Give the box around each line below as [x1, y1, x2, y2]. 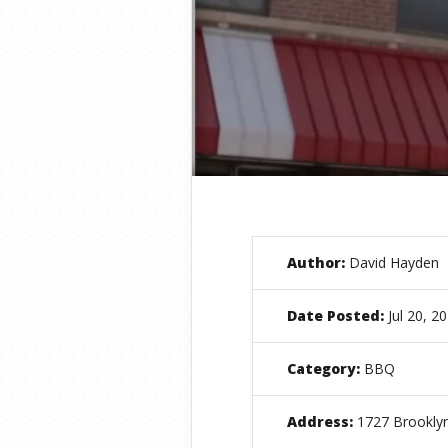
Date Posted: [287, 306, 384, 326]
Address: [287, 412, 353, 432]
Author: [287, 253, 345, 273]
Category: [287, 359, 360, 379]
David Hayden [345, 253, 439, 273]
